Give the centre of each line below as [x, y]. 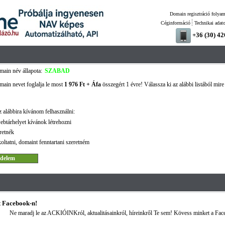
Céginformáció [175, 23]
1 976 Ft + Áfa [82, 84]
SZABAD [57, 71]
